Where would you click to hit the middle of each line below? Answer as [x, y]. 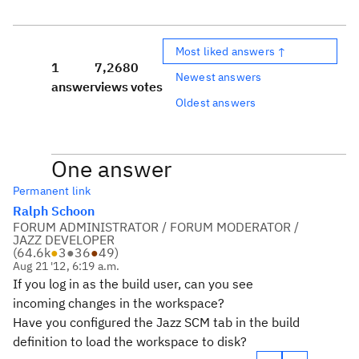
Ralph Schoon [54, 211]
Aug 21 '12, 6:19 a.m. [67, 266]
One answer [111, 169]
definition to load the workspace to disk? [130, 341]
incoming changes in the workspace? [119, 303]
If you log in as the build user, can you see [133, 284]
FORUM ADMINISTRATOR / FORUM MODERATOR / [156, 227]
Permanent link [52, 191]
